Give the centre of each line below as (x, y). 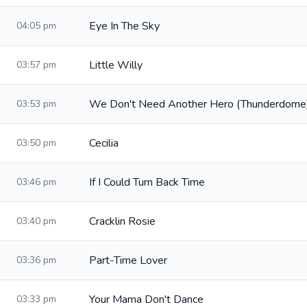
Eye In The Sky (124, 26)
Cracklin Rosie (122, 221)
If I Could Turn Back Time (147, 182)
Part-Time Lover (128, 260)
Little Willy (116, 65)
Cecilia (104, 143)
